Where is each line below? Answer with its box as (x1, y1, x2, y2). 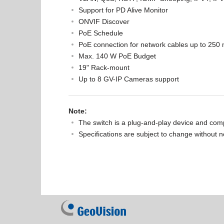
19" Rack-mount (78, 63, 129, 71)
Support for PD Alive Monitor (78, 6, 168, 14)
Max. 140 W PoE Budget (78, 52, 156, 60)
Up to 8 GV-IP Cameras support (78, 75, 179, 83)
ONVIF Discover (78, 17, 129, 25)
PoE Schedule (78, 29, 123, 37)
